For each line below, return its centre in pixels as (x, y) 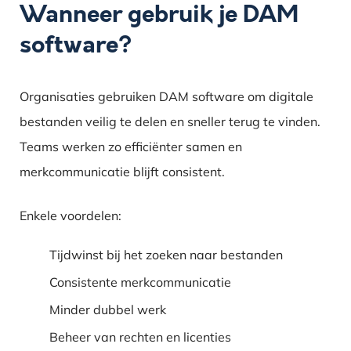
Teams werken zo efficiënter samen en (131, 146)
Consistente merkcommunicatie (141, 282)
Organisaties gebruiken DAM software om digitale (167, 96)
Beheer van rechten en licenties (141, 337)
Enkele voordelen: (71, 215)
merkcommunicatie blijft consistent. (123, 171)
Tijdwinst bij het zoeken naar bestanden (166, 254)
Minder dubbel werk (108, 309)
